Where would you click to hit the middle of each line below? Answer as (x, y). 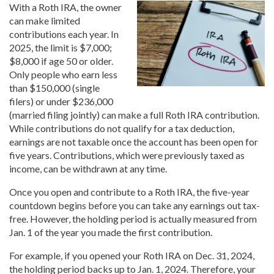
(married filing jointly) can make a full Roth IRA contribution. (134, 115)
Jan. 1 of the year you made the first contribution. (111, 232)
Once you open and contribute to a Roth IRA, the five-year (129, 192)
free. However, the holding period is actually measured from (133, 219)
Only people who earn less (63, 75)
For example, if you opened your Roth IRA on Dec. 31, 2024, (132, 256)
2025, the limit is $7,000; (61, 48)
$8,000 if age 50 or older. (61, 61)
